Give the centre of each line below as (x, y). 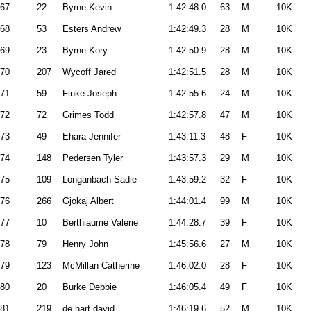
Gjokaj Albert (88, 201)
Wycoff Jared (89, 72)
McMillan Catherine (101, 266)
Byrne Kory (85, 50)
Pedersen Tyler (93, 158)
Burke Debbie (90, 287)
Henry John (85, 244)
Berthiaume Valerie (100, 222)
